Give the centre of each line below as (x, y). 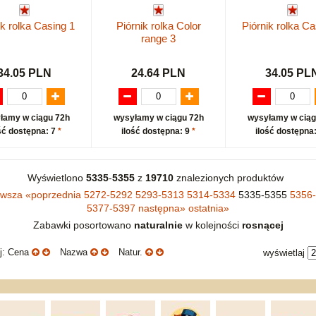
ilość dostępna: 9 (157, 132)
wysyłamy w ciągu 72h (158, 118)
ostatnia (206, 208)
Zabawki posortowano (83, 225)
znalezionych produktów (231, 178)
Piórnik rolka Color (158, 25)
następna (159, 208)
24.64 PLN (158, 73)
